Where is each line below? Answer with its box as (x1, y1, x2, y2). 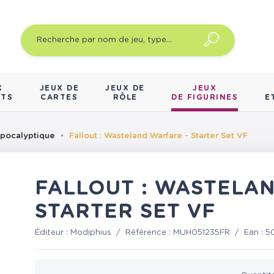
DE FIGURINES (171, 94, 239, 102)
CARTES (40, 94, 78, 102)
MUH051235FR (173, 229, 231, 237)
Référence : (125, 229, 174, 237)
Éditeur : (35, 229, 71, 237)
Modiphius (70, 229, 112, 237)
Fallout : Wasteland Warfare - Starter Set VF (69, 132, 248, 141)
